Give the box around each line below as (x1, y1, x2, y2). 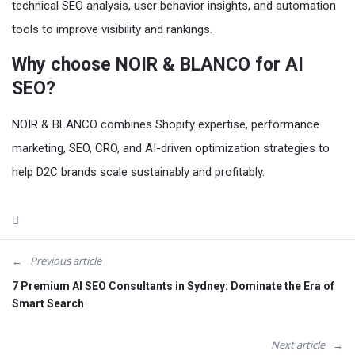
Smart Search (12, 297, 84, 310)
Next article (271, 338, 325, 352)
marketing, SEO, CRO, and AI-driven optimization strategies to (12, 141, 330, 155)
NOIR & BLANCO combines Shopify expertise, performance (12, 117, 319, 132)
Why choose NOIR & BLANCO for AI (12, 54, 303, 75)
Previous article (30, 254, 101, 268)
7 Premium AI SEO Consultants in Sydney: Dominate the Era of (12, 280, 334, 292)
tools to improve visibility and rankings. (12, 22, 212, 36)
